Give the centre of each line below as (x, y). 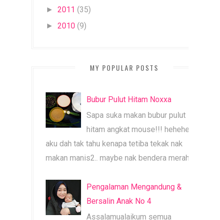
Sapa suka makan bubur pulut (136, 115)
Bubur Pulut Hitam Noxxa (129, 100)
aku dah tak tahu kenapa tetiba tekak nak (114, 144)
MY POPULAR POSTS (124, 68)
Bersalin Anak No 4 (119, 201)
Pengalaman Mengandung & (134, 187)
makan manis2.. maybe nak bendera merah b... (123, 158)
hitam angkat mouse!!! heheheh (140, 130)
